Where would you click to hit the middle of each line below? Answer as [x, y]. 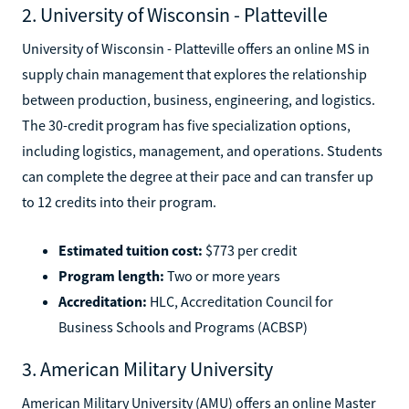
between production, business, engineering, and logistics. [199, 99]
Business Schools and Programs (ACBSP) [183, 326]
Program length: [111, 275]
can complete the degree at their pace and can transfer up [198, 176]
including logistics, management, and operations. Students [202, 150]
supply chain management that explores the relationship [194, 73]
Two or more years [222, 275]
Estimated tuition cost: [131, 250]
